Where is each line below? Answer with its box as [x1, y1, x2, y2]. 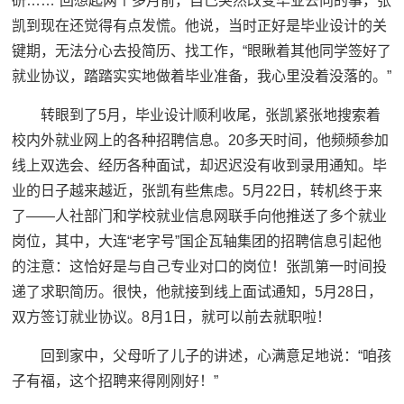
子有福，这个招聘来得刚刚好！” [12, 373, 219, 390]
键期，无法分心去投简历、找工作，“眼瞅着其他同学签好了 [12, 43, 392, 60]
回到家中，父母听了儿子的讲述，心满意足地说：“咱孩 [41, 348, 392, 364]
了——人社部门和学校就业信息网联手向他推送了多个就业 [12, 208, 388, 225]
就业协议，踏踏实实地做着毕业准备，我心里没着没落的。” [12, 69, 392, 85]
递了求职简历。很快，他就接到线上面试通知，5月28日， [12, 284, 383, 300]
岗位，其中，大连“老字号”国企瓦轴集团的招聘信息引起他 [12, 234, 382, 250]
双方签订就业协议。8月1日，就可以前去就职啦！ [12, 309, 332, 326]
